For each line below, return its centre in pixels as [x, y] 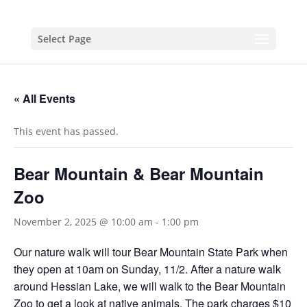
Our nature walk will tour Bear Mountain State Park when [151, 252]
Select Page [64, 39]
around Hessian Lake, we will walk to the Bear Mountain [150, 286]
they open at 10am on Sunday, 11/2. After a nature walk [147, 269]
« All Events [45, 98]
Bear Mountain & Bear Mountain [139, 173]
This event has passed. [66, 131]
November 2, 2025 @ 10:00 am [83, 222]
